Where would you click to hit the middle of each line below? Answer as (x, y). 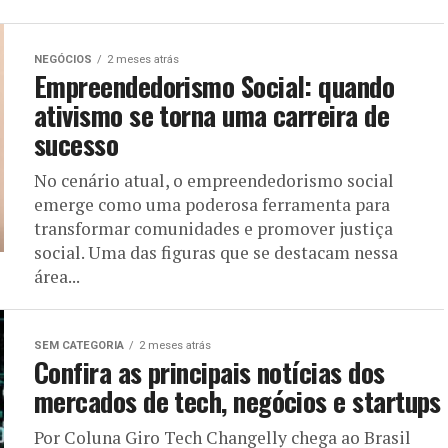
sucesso (76, 144)
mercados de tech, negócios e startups (237, 401)
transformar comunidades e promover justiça (213, 228)
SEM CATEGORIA (79, 345)
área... (57, 276)
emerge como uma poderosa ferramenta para (212, 204)
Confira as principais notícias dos (209, 372)
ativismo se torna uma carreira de (212, 115)
